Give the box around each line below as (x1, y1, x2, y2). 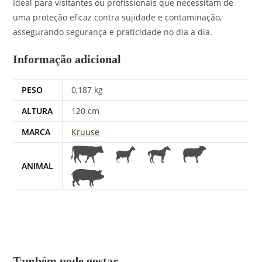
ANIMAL (22, 160, 54, 171)
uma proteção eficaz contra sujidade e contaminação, (13, 12, 222, 23)
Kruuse (71, 126, 100, 137)
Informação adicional (13, 53, 122, 65)
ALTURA (22, 105, 53, 116)
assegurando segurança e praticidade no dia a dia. (13, 26, 213, 37)
